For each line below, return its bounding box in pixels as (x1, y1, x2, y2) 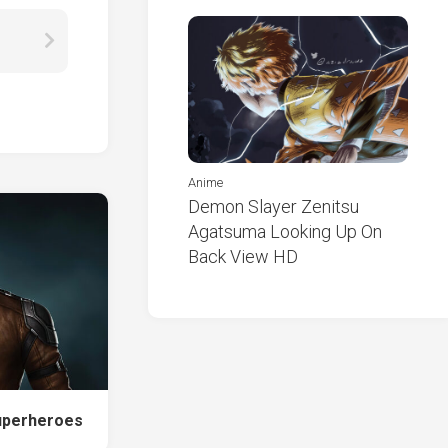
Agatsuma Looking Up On (188, 221, 382, 243)
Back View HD (188, 246, 298, 268)
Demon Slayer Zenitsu (188, 196, 359, 218)
